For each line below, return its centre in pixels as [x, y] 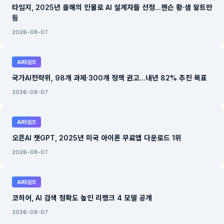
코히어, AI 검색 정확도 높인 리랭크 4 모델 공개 [82, 198]
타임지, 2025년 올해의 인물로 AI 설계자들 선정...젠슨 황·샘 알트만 [112, 7]
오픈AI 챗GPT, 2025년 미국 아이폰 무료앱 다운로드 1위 [97, 138]
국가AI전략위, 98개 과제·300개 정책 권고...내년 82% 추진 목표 [109, 78]
